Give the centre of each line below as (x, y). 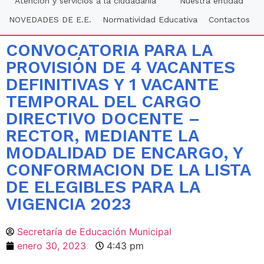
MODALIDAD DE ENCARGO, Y (124, 153)
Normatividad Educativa (150, 20)
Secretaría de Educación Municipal (94, 232)
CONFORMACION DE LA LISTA (128, 170)
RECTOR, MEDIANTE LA (102, 136)
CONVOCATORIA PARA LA (109, 50)
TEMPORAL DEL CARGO (104, 102)
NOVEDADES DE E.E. (50, 20)
